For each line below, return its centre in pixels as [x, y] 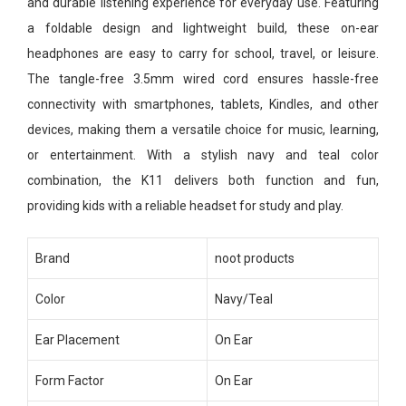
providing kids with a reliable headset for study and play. [185, 205]
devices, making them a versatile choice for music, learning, [203, 129]
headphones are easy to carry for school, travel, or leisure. [203, 53]
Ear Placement [77, 339]
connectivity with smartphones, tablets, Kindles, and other [203, 104]
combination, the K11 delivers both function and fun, [203, 180]
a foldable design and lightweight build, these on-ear [203, 28]
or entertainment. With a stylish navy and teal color [203, 155]
